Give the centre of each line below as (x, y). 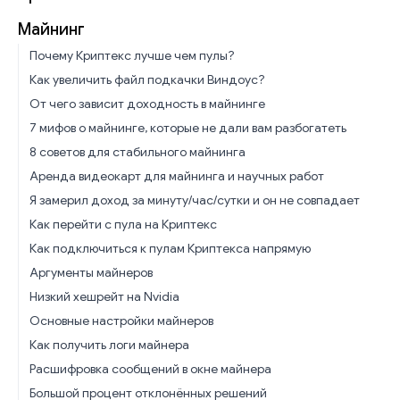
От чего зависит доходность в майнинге (147, 103)
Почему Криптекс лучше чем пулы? (132, 55)
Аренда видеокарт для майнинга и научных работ (177, 175)
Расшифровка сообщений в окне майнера (150, 368)
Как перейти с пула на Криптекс (123, 224)
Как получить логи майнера (109, 344)
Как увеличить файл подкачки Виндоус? (147, 79)
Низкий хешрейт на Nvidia (104, 296)
